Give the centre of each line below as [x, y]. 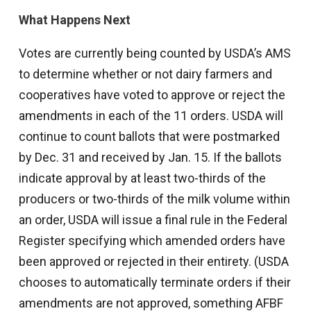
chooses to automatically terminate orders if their [154, 283]
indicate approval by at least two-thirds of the [142, 178]
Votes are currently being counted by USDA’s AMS [154, 53]
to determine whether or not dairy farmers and [145, 74]
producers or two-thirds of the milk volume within [154, 199]
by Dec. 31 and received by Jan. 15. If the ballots [150, 158]
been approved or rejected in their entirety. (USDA [153, 262]
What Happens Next [74, 20]
